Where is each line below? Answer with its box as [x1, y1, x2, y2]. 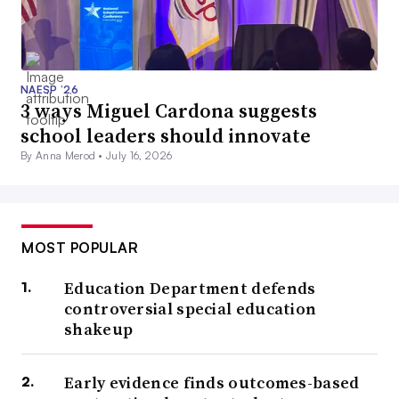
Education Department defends [64, 277, 316, 300]
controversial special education [64, 297, 317, 321]
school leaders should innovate [20, 122, 311, 150]
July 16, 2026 [106, 149, 173, 163]
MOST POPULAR [21, 239, 138, 257]
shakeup [64, 318, 134, 341]
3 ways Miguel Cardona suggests [20, 97, 317, 125]
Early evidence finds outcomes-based [64, 371, 360, 395]
